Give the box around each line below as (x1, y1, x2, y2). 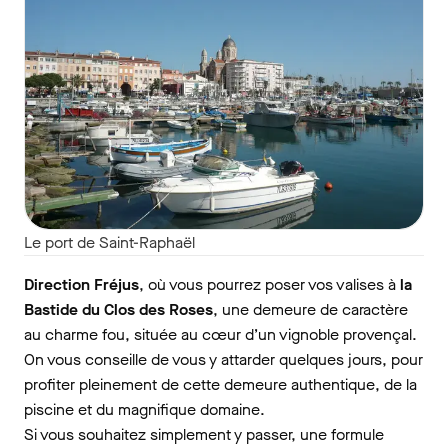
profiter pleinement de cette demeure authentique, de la (24, 373, 417, 395)
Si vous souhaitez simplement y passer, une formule (24, 423, 384, 445)
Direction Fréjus (24, 273, 139, 295)
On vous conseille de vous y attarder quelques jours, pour (24, 348, 423, 370)
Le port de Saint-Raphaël (24, 231, 195, 253)
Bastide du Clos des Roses (24, 298, 213, 320)
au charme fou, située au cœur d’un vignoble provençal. (24, 323, 417, 345)
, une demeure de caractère (213, 298, 408, 320)
